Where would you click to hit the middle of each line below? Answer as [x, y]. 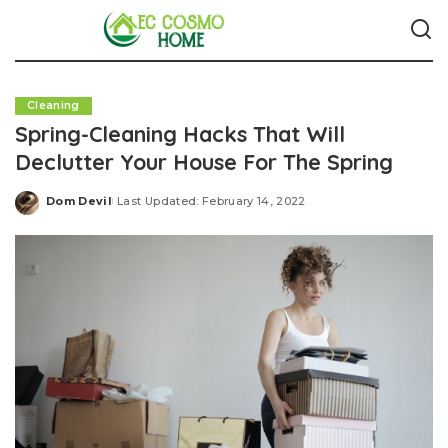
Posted [69, 208]
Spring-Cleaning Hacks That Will [180, 133]
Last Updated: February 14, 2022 [211, 200]
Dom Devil [79, 200]
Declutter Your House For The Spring [204, 161]
